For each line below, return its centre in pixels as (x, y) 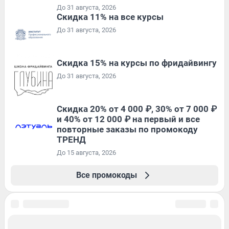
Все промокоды (106, 175)
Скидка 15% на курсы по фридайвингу (137, 63)
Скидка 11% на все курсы (110, 17)
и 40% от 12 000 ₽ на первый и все (128, 119)
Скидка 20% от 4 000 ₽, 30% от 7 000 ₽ (137, 109)
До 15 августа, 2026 (86, 153)
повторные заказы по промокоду (127, 130)
